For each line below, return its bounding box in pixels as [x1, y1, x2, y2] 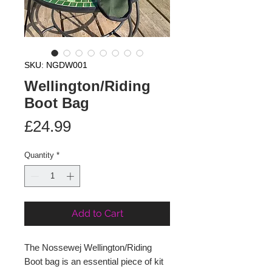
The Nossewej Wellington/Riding [24, 242, 152, 253]
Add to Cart [71, 207, 123, 219]
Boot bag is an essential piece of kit [24, 256, 163, 267]
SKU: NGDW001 [24, 60, 87, 70]
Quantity [24, 151, 54, 160]
